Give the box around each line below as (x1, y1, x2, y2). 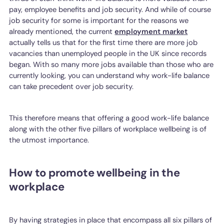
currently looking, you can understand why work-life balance (9, 70, 210, 81)
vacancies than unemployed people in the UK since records (9, 48, 207, 59)
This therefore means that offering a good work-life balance (9, 112, 209, 123)
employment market (114, 26, 188, 37)
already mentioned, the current (9, 26, 115, 37)
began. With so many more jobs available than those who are (9, 59, 214, 70)
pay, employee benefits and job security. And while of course (9, 4, 211, 15)
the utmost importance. (9, 134, 89, 145)
